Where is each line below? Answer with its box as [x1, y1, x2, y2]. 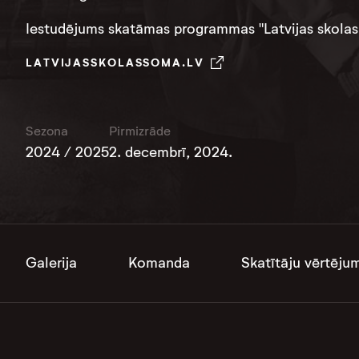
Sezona [26, 123, 68, 139]
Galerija [26, 254, 77, 272]
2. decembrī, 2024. [109, 143, 232, 161]
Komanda [128, 254, 190, 272]
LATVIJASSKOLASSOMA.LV [26, 55, 204, 70]
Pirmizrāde [109, 123, 171, 139]
